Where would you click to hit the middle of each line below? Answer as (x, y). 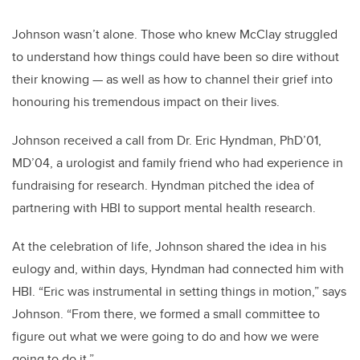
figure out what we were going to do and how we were (166, 336)
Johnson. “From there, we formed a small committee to (166, 313)
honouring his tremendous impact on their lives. (146, 101)
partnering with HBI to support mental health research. (164, 207)
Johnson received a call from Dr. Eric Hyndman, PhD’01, (167, 140)
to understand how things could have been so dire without (176, 56)
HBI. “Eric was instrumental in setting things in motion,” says (179, 291)
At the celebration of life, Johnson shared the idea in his (169, 246)
